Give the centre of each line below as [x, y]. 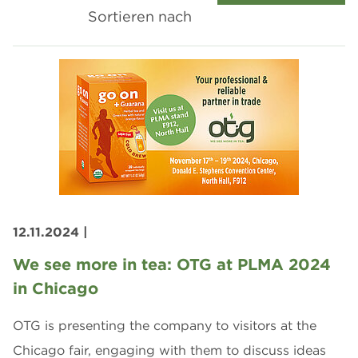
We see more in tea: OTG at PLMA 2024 [172, 264]
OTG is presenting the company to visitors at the [165, 325]
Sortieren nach [140, 16]
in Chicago [56, 288]
